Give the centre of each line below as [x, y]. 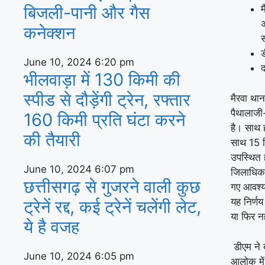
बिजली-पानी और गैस [87, 13]
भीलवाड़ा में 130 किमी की [102, 80]
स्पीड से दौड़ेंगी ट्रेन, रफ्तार [107, 100]
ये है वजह [51, 227]
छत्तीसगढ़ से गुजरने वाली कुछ [112, 187]
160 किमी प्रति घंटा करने [104, 120]
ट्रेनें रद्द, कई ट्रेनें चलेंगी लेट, [112, 207]
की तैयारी [52, 140]
